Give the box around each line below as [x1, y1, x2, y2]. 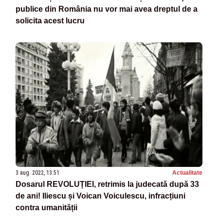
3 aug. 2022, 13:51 [16, 169, 59, 177]
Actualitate [172, 169, 202, 177]
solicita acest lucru [16, 17, 85, 25]
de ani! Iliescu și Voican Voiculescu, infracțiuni [16, 192, 185, 200]
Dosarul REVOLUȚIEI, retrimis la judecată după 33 [16, 180, 199, 189]
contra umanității [16, 203, 77, 212]
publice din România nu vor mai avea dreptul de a [16, 5, 198, 14]
